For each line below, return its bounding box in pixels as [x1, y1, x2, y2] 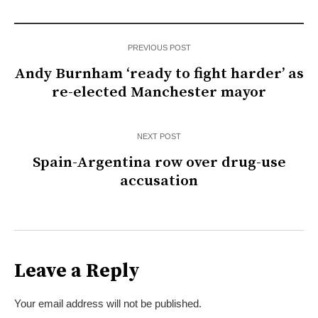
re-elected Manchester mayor [52, 83, 266, 102]
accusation [120, 172, 198, 191]
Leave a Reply [14, 259, 140, 284]
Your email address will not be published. [14, 297, 202, 310]
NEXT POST [137, 132, 181, 141]
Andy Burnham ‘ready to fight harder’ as [14, 65, 304, 84]
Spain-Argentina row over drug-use [32, 153, 286, 172]
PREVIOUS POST [127, 43, 191, 53]
